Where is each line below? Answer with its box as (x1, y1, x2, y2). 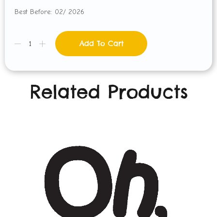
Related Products (29, 80, 188, 104)
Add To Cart (79, 39, 124, 48)
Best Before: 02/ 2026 (15, 8, 84, 16)
